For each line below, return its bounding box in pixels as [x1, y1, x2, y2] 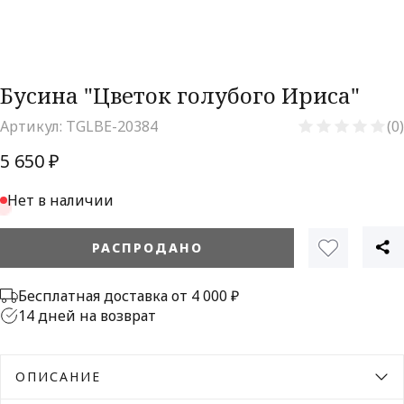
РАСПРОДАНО [91, 239, 203, 256]
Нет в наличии [7, 190, 114, 210]
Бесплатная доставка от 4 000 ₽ [18, 286, 239, 306]
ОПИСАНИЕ [15, 368, 101, 385]
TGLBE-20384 [66, 116, 158, 136]
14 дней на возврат [18, 306, 156, 326]
